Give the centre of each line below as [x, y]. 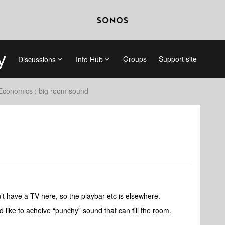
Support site [178, 59]
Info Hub [89, 59]
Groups [135, 59]
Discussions [37, 59]
